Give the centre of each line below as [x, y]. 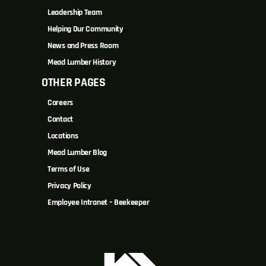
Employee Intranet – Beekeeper [99, 203]
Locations [63, 136]
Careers [60, 103]
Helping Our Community [85, 29]
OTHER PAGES [74, 83]
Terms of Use [69, 170]
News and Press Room [83, 46]
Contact [60, 120]
